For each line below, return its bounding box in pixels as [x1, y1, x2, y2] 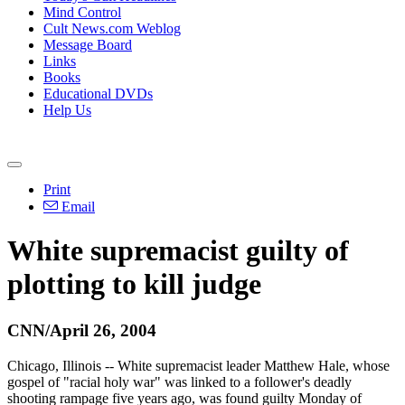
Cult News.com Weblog [43, 21, 181, 36]
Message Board [43, 37, 132, 52]
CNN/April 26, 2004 [7, 320, 156, 340]
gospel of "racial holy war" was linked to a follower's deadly [7, 373, 352, 390]
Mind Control [43, 5, 121, 20]
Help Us [43, 102, 91, 118]
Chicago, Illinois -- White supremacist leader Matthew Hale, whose [7, 357, 390, 373]
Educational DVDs [43, 86, 153, 101]
